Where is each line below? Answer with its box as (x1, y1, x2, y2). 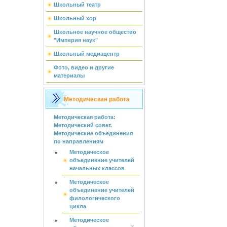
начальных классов (69, 165, 125, 171)
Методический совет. (53, 122, 112, 128)
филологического (69, 195, 120, 201)
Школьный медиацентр (53, 51, 120, 57)
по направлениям (53, 138, 103, 144)
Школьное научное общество (53, 29, 136, 35)
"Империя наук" (53, 37, 98, 43)
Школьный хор (53, 15, 96, 21)
